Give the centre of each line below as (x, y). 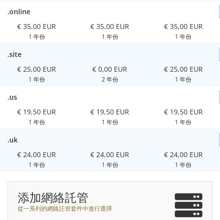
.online (19, 12)
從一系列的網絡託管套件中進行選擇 (65, 208)
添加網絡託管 (53, 198)
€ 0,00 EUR (110, 69)
